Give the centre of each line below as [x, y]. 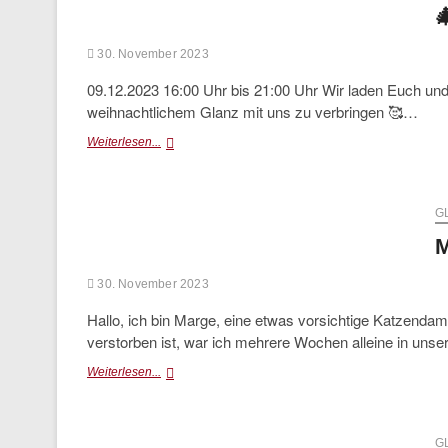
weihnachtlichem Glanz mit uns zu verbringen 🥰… [252, 111]
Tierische [185, 213]
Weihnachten [196, 231]
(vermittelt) [188, 389]
